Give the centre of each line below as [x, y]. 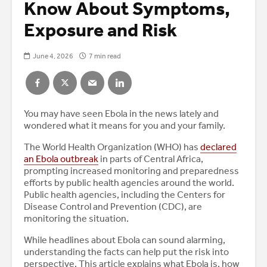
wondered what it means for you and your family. [125, 126]
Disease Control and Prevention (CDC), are [113, 207]
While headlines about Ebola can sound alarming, [125, 240]
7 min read [105, 56]
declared [218, 147]
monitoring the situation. [76, 219]
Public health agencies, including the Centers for [125, 195]
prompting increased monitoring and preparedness [131, 171]
